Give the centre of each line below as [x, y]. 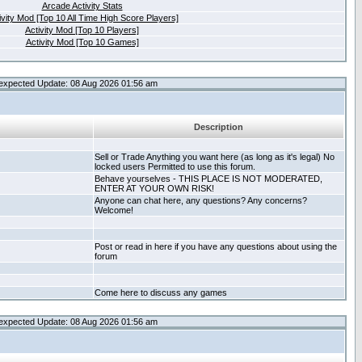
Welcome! [114, 210]
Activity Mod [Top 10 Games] [82, 42]
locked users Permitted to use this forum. [175, 166]
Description [219, 127]
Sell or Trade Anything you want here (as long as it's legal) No [215, 157]
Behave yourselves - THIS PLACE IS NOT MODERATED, [208, 179]
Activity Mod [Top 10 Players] [82, 30]
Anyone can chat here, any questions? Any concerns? [201, 200]
